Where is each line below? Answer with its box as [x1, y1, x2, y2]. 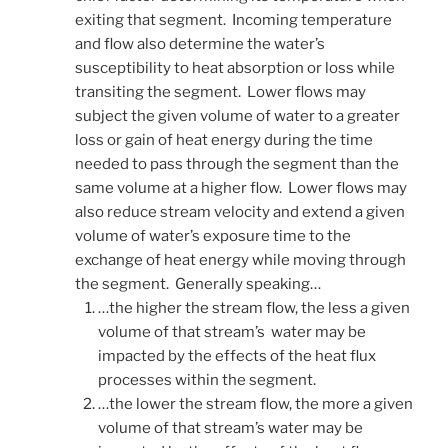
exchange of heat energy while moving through [75, 250, 406, 269]
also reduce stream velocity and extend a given [75, 202, 405, 221]
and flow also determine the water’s [75, 34, 325, 53]
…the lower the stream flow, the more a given [97, 394, 413, 413]
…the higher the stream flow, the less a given [97, 298, 410, 317]
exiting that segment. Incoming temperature [75, 10, 392, 29]
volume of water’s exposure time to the [75, 226, 351, 245]
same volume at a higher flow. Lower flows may [75, 178, 407, 197]
